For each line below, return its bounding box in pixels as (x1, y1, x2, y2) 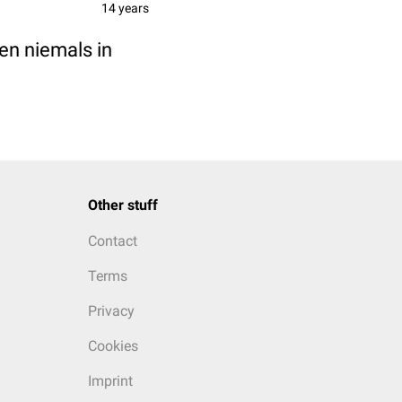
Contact (87, 232, 137, 249)
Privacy (87, 302, 135, 319)
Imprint (87, 372, 133, 389)
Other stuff (87, 197, 158, 214)
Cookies (87, 337, 138, 354)
